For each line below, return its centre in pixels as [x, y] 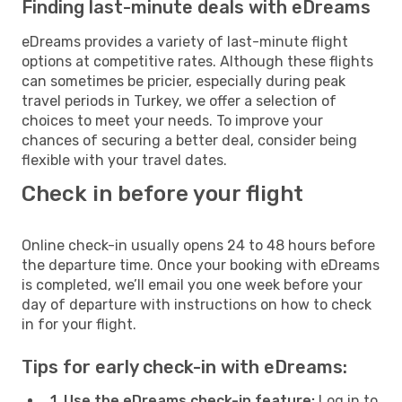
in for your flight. [79, 324]
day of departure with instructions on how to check [197, 304]
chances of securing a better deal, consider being [189, 140]
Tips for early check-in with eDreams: [184, 367]
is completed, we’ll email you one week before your [192, 284]
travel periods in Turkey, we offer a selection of [179, 100]
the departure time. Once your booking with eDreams [201, 265]
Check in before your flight [162, 193]
